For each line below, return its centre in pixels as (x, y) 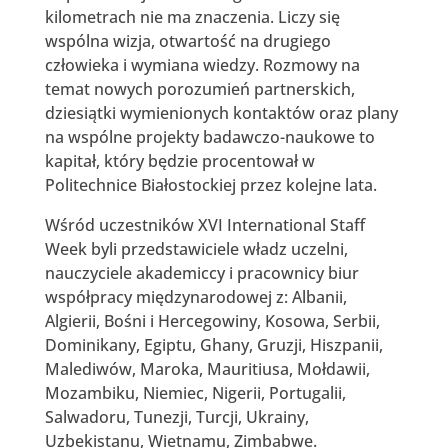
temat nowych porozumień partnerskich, (199, 88)
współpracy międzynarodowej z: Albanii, (195, 296)
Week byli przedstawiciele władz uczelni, (196, 248)
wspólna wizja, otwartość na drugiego (187, 40)
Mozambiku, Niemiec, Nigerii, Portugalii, (195, 392)
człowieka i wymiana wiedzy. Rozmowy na (202, 64)
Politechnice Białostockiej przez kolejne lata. (210, 184)
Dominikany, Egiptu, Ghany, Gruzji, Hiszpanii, (213, 344)
